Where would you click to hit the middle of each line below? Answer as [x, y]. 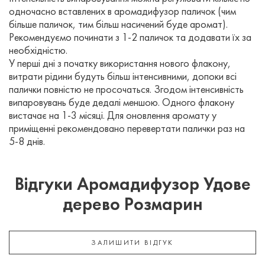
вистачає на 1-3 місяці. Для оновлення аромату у [113, 117]
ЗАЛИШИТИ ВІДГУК [132, 243]
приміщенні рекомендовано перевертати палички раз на [127, 130]
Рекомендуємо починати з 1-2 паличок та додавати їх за [130, 38]
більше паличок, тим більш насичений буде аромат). [118, 25]
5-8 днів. [27, 143]
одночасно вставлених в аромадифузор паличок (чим [122, 12]
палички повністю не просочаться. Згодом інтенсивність [126, 91]
